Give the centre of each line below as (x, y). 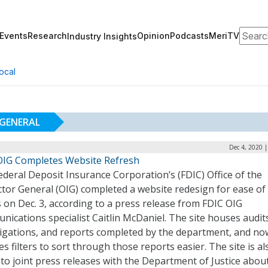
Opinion (153, 36)
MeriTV (224, 36)
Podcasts (189, 36)
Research (47, 36)
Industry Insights (102, 36)
